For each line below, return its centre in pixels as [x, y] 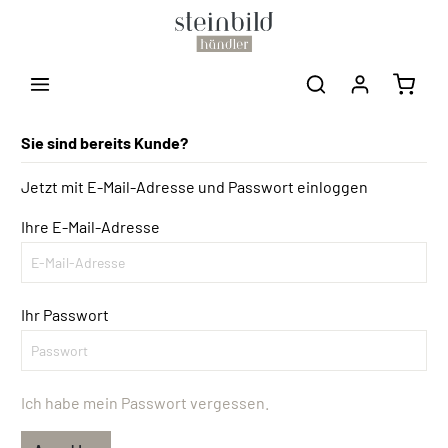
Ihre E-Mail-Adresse [90, 226]
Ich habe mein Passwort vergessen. [145, 402]
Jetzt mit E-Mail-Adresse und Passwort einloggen [194, 186]
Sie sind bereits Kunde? [104, 142]
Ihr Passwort [65, 314]
